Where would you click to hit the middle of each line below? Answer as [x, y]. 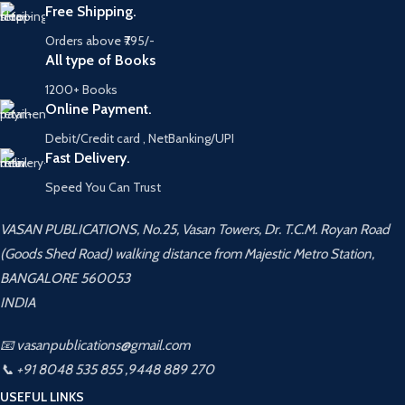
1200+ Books [81, 89]
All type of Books [100, 60]
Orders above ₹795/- [100, 41]
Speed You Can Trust [103, 187]
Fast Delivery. [88, 158]
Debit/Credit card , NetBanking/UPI [140, 138]
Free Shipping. [91, 11]
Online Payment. [99, 109]
